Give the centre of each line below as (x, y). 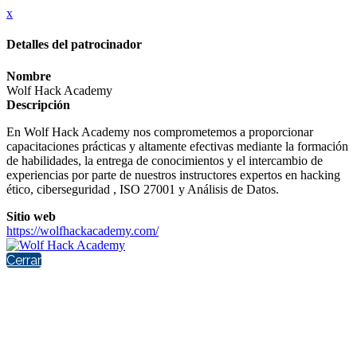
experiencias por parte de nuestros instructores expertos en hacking (173, 175)
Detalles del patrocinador (74, 45)
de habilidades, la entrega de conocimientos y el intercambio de (165, 160)
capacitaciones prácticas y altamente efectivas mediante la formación (177, 146)
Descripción (38, 104)
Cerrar (24, 260)
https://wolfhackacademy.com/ (82, 230)
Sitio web (31, 216)
